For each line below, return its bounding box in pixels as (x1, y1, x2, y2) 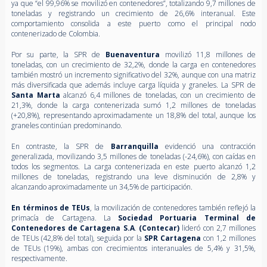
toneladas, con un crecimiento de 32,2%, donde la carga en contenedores (11, 59, 256, 70)
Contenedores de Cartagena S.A (11, 222, 135, 233)
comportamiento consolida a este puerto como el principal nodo (11, 18, 256, 29)
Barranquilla (110, 141, 165, 151)
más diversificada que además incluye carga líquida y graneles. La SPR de (11, 79, 256, 90)
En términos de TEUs (11, 202, 91, 213)
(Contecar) (139, 222, 179, 233)
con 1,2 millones (203, 232, 256, 243)
